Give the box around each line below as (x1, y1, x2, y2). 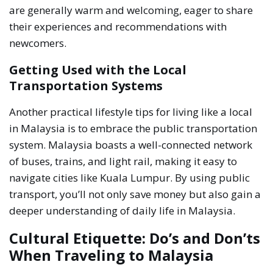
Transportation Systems (9, 77, 163, 94)
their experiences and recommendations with (9, 19, 227, 34)
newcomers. (9, 35, 67, 50)
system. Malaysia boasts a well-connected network (9, 137, 253, 152)
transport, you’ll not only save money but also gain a (9, 186, 261, 201)
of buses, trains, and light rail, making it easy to (9, 154, 238, 168)
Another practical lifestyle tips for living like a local (9, 104, 253, 119)
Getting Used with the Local (9, 61, 187, 78)
